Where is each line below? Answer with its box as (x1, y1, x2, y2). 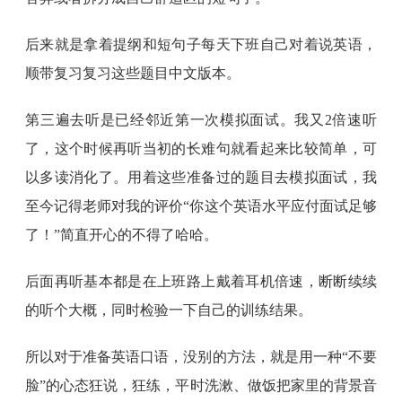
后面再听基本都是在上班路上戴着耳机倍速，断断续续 (25, 274, 377, 289)
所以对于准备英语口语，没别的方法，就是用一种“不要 (25, 349, 377, 364)
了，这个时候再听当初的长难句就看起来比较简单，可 (25, 141, 377, 156)
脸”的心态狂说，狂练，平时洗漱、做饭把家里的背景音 (25, 378, 377, 393)
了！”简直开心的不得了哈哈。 (25, 227, 219, 242)
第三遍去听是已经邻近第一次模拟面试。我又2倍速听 (25, 112, 377, 127)
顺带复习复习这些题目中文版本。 (25, 66, 241, 81)
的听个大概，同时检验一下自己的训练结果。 (25, 302, 313, 318)
